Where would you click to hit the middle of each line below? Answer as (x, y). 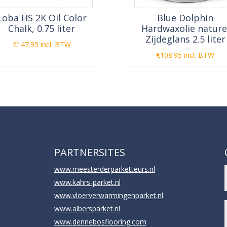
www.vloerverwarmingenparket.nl (108, 195)
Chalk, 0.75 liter (42, 28)
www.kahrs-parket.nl (87, 182)
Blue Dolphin (185, 18)
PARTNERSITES (89, 152)
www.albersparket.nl (87, 208)
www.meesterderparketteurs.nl (104, 169)
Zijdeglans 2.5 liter (185, 39)
